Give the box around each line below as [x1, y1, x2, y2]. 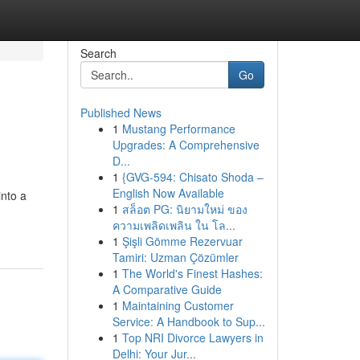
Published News [80, 104, 162, 121]
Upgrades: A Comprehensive [112, 137, 260, 153]
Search [80, 45, 117, 61]
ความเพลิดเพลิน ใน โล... [112, 217, 235, 233]
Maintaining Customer [121, 297, 234, 313]
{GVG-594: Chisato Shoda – [121, 169, 264, 185]
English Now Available [112, 185, 224, 201]
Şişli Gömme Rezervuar [121, 233, 243, 249]
